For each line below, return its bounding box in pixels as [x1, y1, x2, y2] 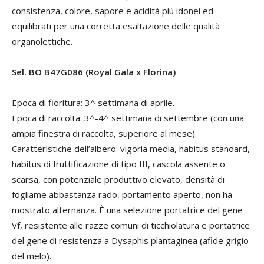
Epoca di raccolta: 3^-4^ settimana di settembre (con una [12, 112, 244, 124]
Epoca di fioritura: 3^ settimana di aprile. [12, 97, 174, 108]
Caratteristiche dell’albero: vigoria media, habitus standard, [12, 143, 250, 154]
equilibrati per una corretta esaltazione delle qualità [12, 20, 220, 32]
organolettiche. [12, 35, 72, 47]
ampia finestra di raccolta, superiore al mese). [12, 127, 197, 139]
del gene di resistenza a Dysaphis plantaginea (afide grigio [12, 235, 249, 246]
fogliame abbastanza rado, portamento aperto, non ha [12, 189, 232, 200]
